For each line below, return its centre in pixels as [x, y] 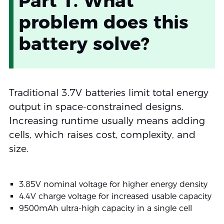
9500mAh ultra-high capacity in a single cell [105, 208]
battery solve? [84, 44]
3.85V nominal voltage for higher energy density [113, 184]
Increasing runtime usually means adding [107, 121]
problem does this [103, 22]
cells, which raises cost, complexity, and [102, 135]
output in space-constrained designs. [96, 107]
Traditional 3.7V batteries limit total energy [108, 93]
